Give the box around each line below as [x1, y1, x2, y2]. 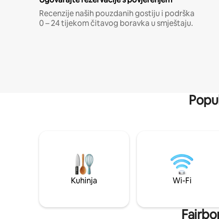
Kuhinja [71, 175, 97, 186]
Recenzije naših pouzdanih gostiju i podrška [39, 8, 195, 19]
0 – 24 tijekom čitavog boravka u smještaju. [39, 18, 193, 28]
